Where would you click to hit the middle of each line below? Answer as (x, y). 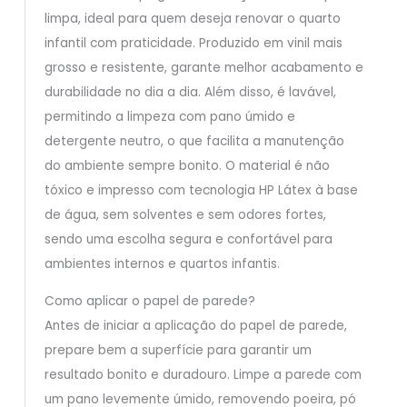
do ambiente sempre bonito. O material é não (187, 166)
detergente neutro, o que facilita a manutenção (194, 142)
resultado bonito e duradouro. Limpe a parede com (203, 375)
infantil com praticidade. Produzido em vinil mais (193, 44)
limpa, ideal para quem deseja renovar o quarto (192, 19)
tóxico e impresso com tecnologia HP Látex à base (201, 191)
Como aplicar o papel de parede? (149, 302)
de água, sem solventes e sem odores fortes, (185, 215)
